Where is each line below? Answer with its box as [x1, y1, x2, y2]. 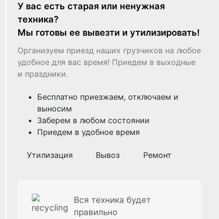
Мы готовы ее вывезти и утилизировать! [18, 27, 200, 38]
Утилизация [26, 150, 73, 160]
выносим [37, 104, 72, 114]
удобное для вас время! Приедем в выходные [18, 57, 196, 67]
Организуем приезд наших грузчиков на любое [18, 45, 201, 56]
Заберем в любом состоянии [37, 115, 150, 126]
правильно [73, 207, 117, 218]
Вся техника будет [73, 195, 151, 205]
